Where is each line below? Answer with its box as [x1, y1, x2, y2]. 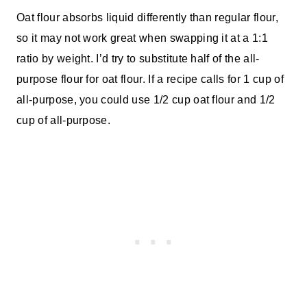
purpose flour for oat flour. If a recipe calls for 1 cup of [16, 73, 284, 85]
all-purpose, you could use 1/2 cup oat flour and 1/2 [16, 93, 275, 106]
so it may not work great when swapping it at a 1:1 [16, 32, 269, 44]
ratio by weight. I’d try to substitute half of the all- [16, 52, 260, 64]
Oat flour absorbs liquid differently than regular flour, [16, 11, 278, 23]
